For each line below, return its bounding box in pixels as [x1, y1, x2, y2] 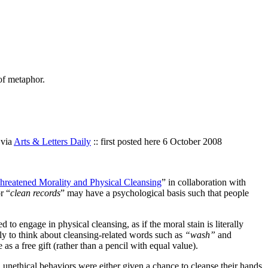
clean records [10, 187, 60, 198]
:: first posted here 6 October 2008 [91, 136, 222, 147]
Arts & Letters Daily [14, 136, 91, 147]
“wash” [185, 229, 215, 240]
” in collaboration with [162, 176, 246, 187]
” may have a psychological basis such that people [60, 187, 249, 198]
